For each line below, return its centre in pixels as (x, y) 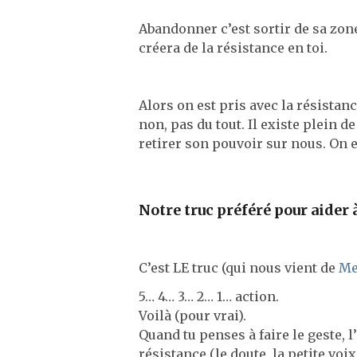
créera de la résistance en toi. (233, 48)
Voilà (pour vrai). (192, 316)
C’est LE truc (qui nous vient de (239, 268)
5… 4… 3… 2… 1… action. (209, 296)
